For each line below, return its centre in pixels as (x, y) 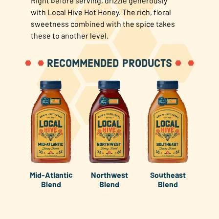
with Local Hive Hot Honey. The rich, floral (101, 12)
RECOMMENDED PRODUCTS (109, 65)
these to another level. (69, 36)
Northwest (109, 175)
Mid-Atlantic (51, 175)
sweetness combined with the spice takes (103, 24)
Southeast (168, 175)
